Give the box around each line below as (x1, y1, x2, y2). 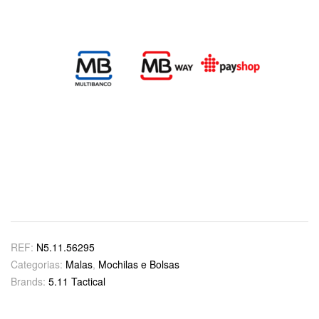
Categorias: (11, 257, 66, 272)
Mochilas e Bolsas (98, 257, 179, 272)
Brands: (11, 274, 48, 289)
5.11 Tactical (48, 274, 105, 289)
